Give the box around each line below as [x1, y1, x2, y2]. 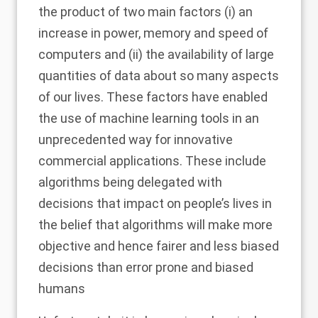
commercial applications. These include [38, 153, 266, 168]
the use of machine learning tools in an [38, 111, 259, 126]
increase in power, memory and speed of [38, 26, 268, 40]
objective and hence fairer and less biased [38, 238, 279, 253]
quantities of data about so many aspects [38, 68, 279, 83]
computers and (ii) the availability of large [38, 47, 274, 62]
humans [38, 281, 85, 296]
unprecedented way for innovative [38, 132, 233, 147]
